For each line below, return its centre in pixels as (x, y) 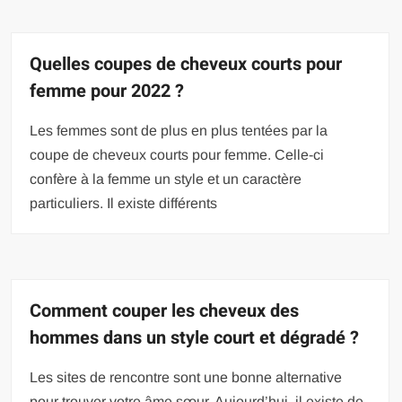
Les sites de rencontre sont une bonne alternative (186, 378)
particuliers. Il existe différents (124, 204)
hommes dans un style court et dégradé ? (195, 338)
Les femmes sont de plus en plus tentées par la (179, 131)
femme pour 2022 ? (107, 92)
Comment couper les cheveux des (165, 311)
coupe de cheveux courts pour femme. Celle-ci (177, 155)
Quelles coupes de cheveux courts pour (186, 65)
